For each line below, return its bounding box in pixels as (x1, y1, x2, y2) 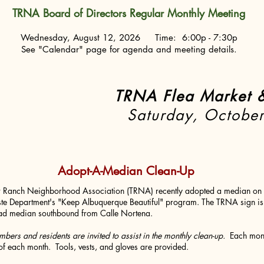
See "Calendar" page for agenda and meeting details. (21, 44, 237, 55)
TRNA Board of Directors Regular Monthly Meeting (12, 6, 245, 20)
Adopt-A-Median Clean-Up (57, 163, 194, 179)
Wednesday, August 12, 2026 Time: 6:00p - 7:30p (20, 32, 237, 43)
